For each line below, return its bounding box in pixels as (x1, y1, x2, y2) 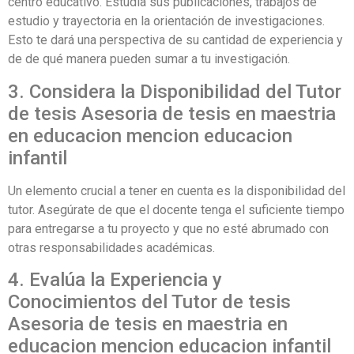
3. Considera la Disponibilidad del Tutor (8, 80, 341, 103)
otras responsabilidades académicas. (8, 239, 215, 255)
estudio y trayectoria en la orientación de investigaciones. (8, 13, 325, 29)
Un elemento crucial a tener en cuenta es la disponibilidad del (8, 183, 345, 198)
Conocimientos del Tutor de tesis (8, 291, 291, 314)
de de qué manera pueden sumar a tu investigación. (8, 51, 290, 67)
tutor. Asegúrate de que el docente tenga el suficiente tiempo (8, 201, 345, 217)
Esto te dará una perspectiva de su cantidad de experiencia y (8, 32, 343, 48)
